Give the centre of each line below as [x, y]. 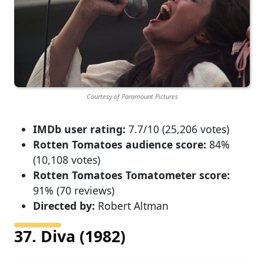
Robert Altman [132, 205]
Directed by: [64, 205]
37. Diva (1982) [70, 236]
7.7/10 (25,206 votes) [177, 129]
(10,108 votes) [67, 159]
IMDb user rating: [79, 129]
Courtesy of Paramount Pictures [132, 97]
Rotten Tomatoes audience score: [120, 144]
